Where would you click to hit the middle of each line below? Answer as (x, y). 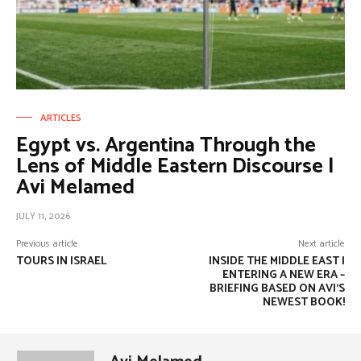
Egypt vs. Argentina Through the (166, 146)
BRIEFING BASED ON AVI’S (277, 289)
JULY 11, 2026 (43, 217)
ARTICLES (61, 118)
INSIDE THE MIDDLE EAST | (276, 262)
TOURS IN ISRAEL (61, 262)
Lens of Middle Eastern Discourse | (175, 167)
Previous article (47, 244)
